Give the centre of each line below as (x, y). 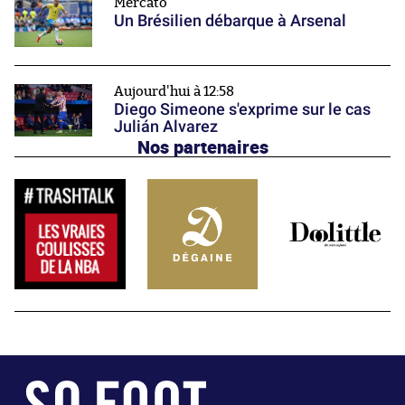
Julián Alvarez (166, 127)
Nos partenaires (202, 146)
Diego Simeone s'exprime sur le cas (242, 109)
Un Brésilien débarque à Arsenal (230, 21)
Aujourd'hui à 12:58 (174, 92)
